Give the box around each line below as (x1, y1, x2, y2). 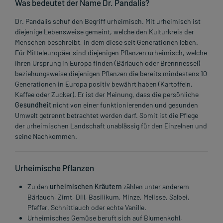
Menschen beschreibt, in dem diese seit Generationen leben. (15, 37, 198, 46)
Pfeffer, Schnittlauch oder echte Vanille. (27, 203, 146, 212)
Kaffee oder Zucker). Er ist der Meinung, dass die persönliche (15, 90, 199, 99)
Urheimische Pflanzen (15, 162, 94, 173)
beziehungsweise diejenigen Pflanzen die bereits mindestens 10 (15, 69, 207, 78)
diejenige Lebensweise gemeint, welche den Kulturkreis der (15, 27, 194, 36)
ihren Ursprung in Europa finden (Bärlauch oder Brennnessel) (15, 58, 200, 67)
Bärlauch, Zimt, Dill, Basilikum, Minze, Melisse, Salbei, (27, 192, 190, 201)
